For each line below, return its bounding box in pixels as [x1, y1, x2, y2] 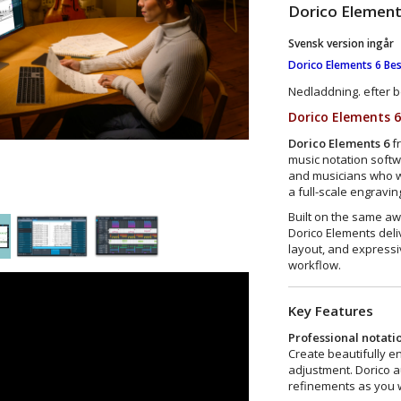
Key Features [287, 301, 373, 320]
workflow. [287, 256, 341, 273]
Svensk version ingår [287, 35, 394, 51]
